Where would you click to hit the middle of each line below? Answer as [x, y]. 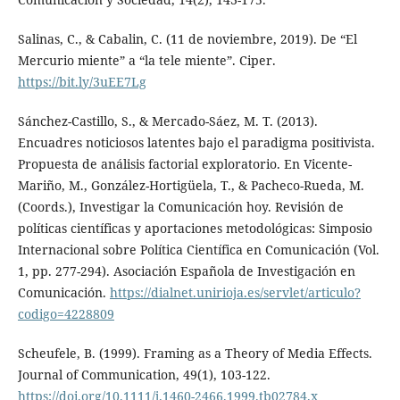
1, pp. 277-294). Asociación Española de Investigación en [186, 271]
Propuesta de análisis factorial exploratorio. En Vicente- [184, 163]
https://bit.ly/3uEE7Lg [82, 81]
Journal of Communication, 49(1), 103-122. [144, 374]
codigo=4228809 [66, 313]
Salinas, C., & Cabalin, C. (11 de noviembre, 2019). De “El [187, 38]
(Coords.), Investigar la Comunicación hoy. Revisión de [180, 206]
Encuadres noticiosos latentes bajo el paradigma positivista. [196, 142]
